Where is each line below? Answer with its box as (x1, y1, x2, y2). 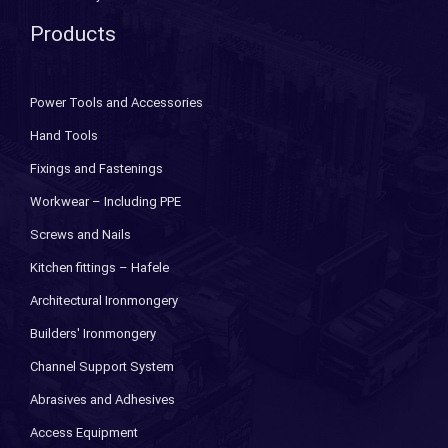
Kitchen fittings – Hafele (30, 260, 169, 275)
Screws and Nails (30, 227, 131, 242)
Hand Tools (30, 128, 98, 143)
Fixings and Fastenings (30, 161, 163, 176)
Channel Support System (30, 359, 174, 374)
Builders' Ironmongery (30, 326, 156, 341)
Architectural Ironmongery (30, 293, 178, 308)
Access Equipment (30, 425, 138, 440)
